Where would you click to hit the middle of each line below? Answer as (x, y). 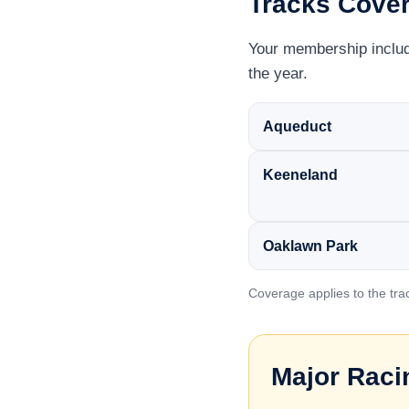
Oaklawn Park (310, 246)
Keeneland (300, 175)
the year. (278, 73)
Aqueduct (297, 126)
